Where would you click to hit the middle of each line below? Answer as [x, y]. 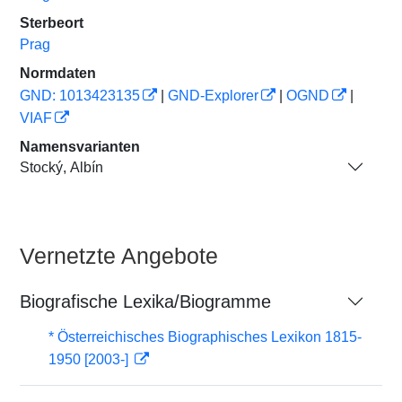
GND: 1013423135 [80, 96]
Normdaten [58, 73]
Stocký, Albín [61, 167]
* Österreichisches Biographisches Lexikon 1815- [205, 337]
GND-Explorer [213, 96]
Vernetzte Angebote [119, 256]
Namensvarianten [80, 147]
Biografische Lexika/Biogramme [145, 301]
